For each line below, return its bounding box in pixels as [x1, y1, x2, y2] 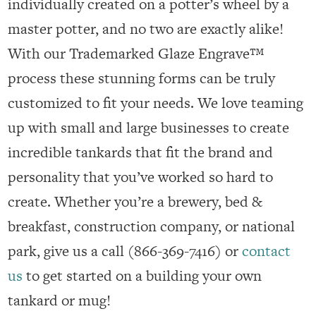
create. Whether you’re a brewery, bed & [8, 191, 263, 212]
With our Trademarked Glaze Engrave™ [8, 43, 265, 64]
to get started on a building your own [23, 265, 262, 286]
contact [242, 241, 291, 262]
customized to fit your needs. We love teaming [8, 92, 304, 114]
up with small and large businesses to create [8, 117, 290, 138]
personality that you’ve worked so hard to [8, 166, 274, 188]
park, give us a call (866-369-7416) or [8, 241, 243, 262]
